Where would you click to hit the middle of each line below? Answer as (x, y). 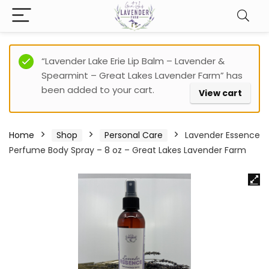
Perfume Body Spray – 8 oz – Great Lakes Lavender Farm (128, 150)
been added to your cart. (98, 90)
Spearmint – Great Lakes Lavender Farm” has (142, 75)
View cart (220, 93)
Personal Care (134, 135)
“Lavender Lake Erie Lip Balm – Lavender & (133, 61)
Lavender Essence (222, 135)
